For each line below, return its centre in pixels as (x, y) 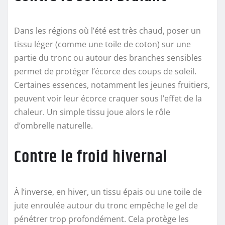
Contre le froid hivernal (91, 157)
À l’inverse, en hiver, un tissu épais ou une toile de (108, 192)
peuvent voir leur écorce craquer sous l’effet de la (108, 98)
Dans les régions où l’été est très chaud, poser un (107, 30)
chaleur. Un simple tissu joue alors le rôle (92, 112)
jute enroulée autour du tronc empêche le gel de (106, 205)
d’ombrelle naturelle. (53, 125)
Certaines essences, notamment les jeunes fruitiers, (112, 85)
